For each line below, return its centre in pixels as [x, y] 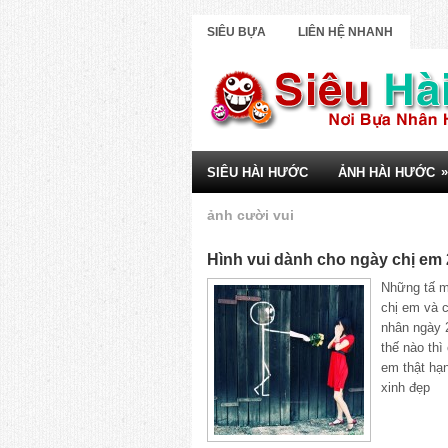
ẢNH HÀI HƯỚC [386, 172]
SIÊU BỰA [236, 32]
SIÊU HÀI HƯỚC [257, 172]
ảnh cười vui [250, 215]
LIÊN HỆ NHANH [345, 32]
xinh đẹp [405, 387]
